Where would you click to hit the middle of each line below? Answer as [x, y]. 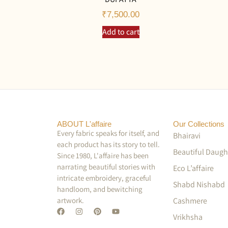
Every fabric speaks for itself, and [108, 133]
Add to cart [121, 32]
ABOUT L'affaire [84, 124]
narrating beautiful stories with [106, 166]
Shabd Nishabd [199, 184]
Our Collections [199, 124]
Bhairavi [187, 135]
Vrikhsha [188, 217]
